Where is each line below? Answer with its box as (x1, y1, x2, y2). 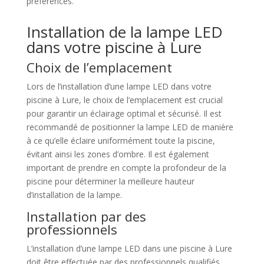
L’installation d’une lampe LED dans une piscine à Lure (26, 242, 232, 254)
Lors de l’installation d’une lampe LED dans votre (26, 80, 212, 92)
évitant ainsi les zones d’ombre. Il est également (26, 148, 209, 160)
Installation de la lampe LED (26, 21, 223, 42)
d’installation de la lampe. (26, 189, 122, 200)
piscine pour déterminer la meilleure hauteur (26, 175, 194, 187)
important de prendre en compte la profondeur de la (26, 161, 226, 173)
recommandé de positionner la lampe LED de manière (26, 121, 233, 133)
